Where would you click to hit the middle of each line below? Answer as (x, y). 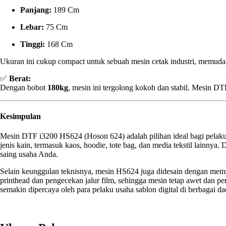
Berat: (20, 78)
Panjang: (36, 10)
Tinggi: (33, 44)
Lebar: (32, 27)
